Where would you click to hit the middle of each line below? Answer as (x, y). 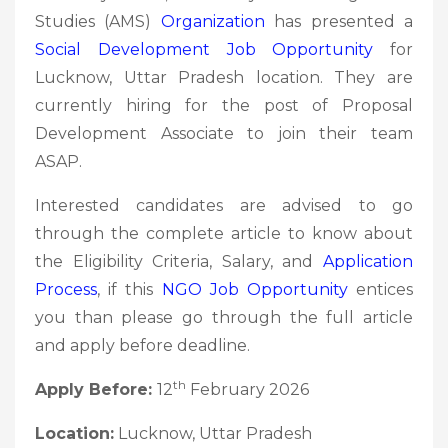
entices (380, 289)
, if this (129, 289)
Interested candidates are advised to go (224, 205)
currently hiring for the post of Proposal (224, 105)
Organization (212, 21)
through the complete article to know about (224, 233)
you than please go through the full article (224, 317)
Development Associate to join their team (224, 133)
